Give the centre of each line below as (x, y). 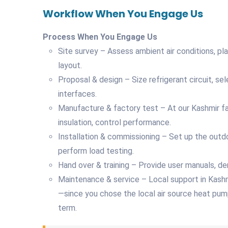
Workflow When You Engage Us (123, 13)
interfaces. (77, 94)
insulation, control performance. (115, 122)
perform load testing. (96, 151)
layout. (70, 65)
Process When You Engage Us (100, 37)
